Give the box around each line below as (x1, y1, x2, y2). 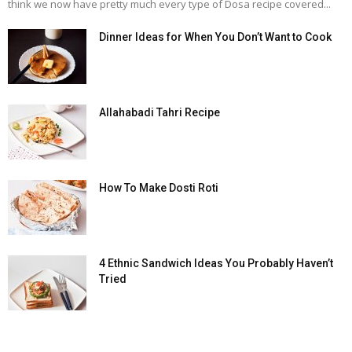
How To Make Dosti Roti (99, 181, 218, 195)
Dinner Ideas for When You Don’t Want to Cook (99, 31, 332, 44)
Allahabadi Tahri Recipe (99, 106, 220, 119)
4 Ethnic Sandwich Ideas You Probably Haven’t (99, 257, 333, 270)
